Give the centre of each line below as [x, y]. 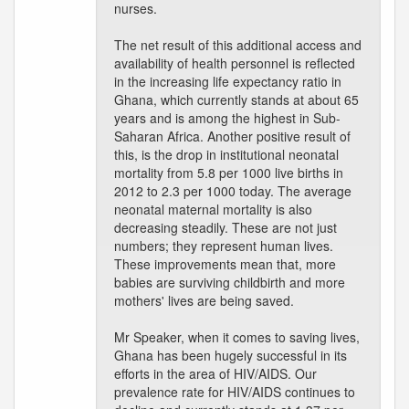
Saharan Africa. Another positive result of [232, 136]
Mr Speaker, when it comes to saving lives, [237, 337]
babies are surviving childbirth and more [230, 282]
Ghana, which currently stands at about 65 [236, 100]
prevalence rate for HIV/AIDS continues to [235, 392]
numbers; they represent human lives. [224, 246]
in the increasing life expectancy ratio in [228, 81]
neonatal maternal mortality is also [213, 209]
